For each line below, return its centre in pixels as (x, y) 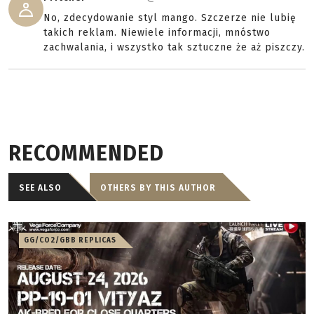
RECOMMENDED (86, 153)
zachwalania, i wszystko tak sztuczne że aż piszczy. (174, 47)
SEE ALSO (40, 188)
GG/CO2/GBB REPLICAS (70, 240)
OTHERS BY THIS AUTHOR (158, 188)
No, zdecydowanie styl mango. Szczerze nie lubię (170, 18)
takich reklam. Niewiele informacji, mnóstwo (157, 33)
